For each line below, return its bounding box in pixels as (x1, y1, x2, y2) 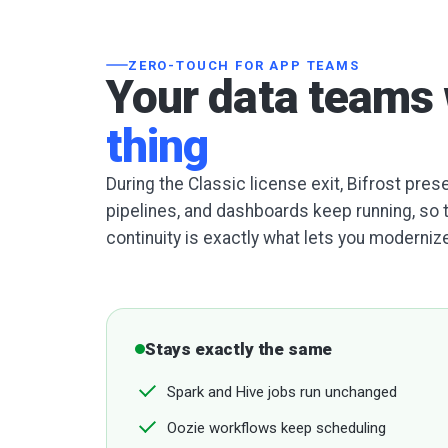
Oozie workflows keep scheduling (167, 418, 386, 437)
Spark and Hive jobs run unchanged (167, 382, 397, 401)
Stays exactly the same (145, 338, 333, 359)
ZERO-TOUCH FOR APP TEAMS (128, 57, 360, 73)
